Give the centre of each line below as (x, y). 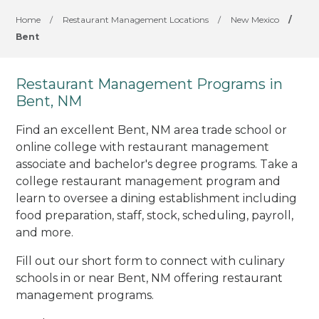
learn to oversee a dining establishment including (157, 198)
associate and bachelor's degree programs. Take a (157, 164)
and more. (45, 232)
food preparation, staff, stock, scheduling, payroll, (155, 215)
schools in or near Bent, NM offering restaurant (150, 278)
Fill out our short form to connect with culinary (151, 261)
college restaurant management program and (148, 181)
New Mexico (255, 20)
